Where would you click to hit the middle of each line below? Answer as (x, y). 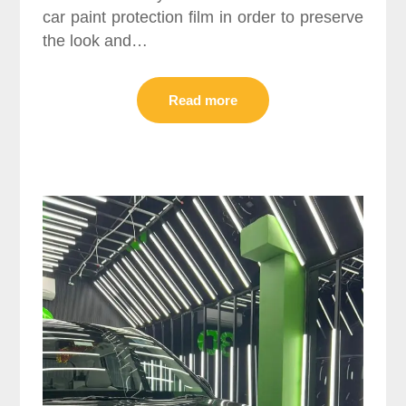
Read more (203, 100)
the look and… (96, 40)
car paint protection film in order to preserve (203, 17)
